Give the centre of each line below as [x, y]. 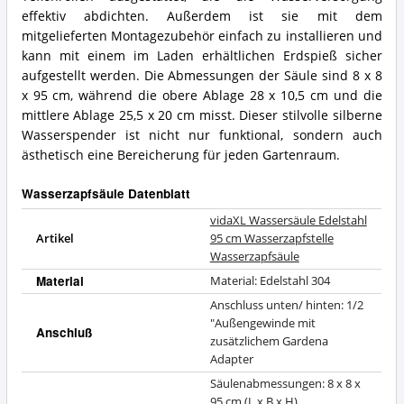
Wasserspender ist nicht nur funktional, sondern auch [202, 136]
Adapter [231, 360]
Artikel [55, 239]
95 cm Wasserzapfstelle [271, 239]
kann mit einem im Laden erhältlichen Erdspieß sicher [202, 56]
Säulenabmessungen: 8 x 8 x [285, 384]
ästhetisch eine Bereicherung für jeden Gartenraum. [180, 156]
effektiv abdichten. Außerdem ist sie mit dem [202, 17]
